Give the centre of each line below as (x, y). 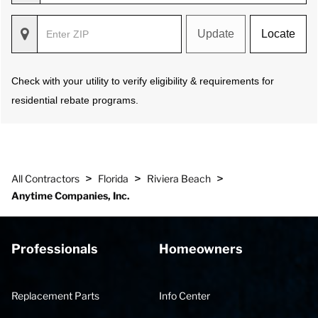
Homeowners (201, 249)
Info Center (185, 296)
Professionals (55, 249)
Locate (278, 34)
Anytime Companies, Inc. (71, 196)
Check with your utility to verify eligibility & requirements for (143, 81)
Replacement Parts (55, 296)
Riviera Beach (179, 179)
